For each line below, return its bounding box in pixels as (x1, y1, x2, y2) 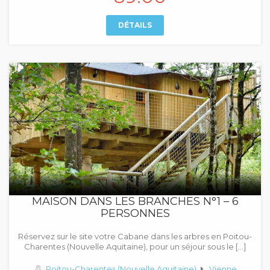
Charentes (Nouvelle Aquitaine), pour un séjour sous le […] (24, 242, 246, 251)
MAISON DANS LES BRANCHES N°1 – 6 (31, 195, 239, 208)
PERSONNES (100, 207, 170, 220)
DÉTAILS (118, 20, 152, 30)
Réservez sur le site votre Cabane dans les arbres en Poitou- (18, 231, 252, 241)
